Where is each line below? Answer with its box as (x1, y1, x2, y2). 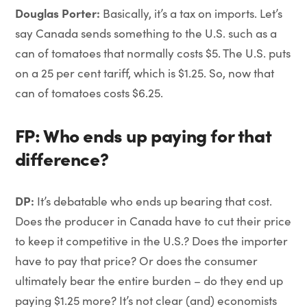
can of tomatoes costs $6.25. (14, 85, 163, 101)
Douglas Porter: (14, 5, 103, 21)
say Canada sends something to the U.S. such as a (14, 25, 277, 41)
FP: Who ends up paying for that (14, 122, 272, 147)
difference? (14, 145, 109, 171)
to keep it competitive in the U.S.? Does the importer (14, 233, 288, 249)
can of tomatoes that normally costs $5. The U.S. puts (14, 45, 291, 61)
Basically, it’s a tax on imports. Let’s (102, 5, 282, 21)
